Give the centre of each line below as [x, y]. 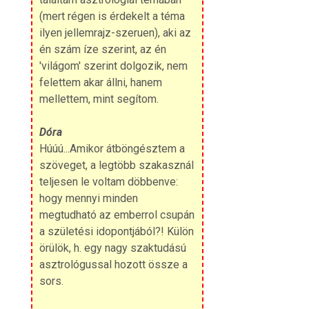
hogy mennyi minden [88, 198]
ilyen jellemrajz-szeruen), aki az [115, 32]
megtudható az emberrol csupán [117, 215]
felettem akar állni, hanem [100, 82]
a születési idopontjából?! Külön [116, 231]
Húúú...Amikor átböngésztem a [112, 148]
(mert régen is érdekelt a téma [112, 16]
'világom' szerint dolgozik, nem [113, 66]
